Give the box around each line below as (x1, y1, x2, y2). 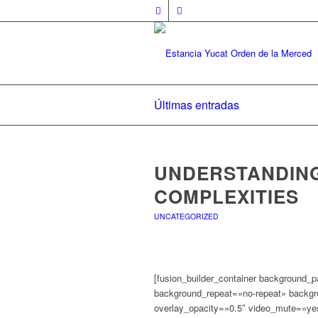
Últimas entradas (154, 97, 239, 113)
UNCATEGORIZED (154, 211, 219, 221)
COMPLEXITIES (154, 183, 299, 209)
